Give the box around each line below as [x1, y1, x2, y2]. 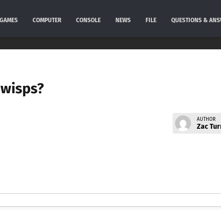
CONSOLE [75, 17, 101, 24]
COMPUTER [32, 17, 61, 24]
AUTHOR [196, 116, 216, 122]
